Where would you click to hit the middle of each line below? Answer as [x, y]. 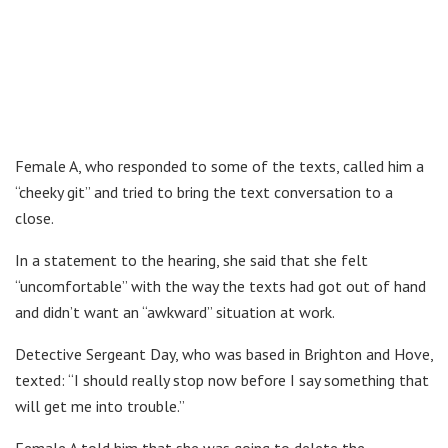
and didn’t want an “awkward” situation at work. [175, 311]
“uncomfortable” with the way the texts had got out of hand [220, 285]
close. [34, 217]
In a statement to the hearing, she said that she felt [191, 259]
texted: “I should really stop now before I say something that [222, 379]
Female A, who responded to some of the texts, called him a [219, 165]
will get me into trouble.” [100, 405]
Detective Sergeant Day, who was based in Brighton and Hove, [224, 353]
